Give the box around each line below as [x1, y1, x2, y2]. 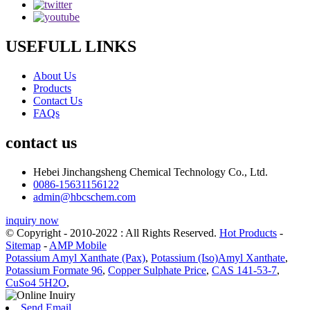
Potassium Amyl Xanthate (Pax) [6, 251, 145, 264]
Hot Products [219, 226, 277, 239]
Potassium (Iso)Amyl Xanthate [151, 251, 285, 264]
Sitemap [6, 239, 41, 251]
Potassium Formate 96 [6, 264, 102, 276]
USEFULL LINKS [6, 37, 136, 55]
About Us [33, 69, 76, 82]
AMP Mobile [49, 239, 107, 251]
